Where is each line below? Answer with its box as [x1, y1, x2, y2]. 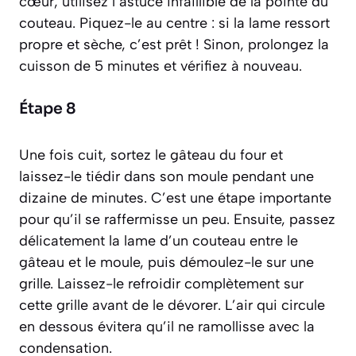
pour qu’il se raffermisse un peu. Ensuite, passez [19, 211, 335, 229]
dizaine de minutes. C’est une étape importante [19, 189, 331, 207]
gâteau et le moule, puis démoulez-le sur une [19, 253, 314, 272]
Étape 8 [19, 99, 75, 119]
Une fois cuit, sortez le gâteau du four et [19, 146, 283, 164]
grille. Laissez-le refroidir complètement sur [19, 275, 304, 293]
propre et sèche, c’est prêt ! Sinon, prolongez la [19, 36, 329, 54]
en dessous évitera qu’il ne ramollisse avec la [19, 318, 315, 336]
